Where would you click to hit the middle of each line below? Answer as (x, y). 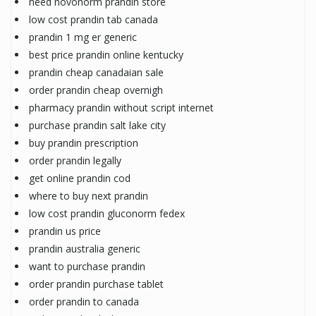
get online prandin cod (80, 178)
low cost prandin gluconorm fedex (107, 213)
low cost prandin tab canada (93, 19)
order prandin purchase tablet (96, 284)
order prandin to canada (84, 301)
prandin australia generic (85, 248)
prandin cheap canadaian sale (96, 72)
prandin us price (65, 231)
